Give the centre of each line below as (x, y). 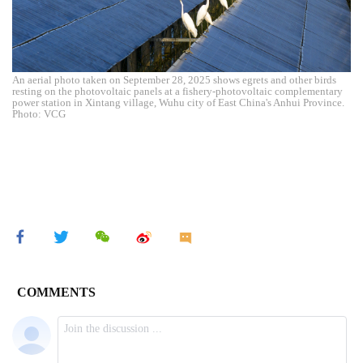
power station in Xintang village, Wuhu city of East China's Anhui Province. (178, 102)
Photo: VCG (39, 113)
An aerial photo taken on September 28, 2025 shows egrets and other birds (174, 79)
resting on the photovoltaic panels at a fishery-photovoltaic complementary (177, 91)
